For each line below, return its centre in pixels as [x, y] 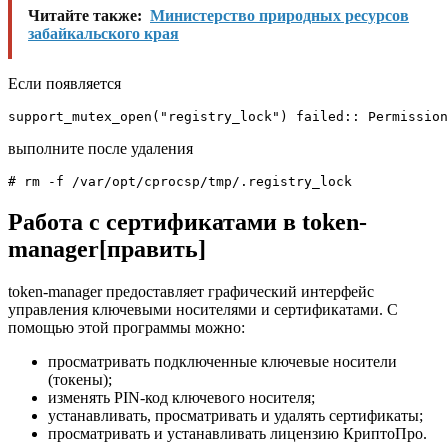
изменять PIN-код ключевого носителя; [181, 398]
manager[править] [107, 249]
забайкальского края [103, 34]
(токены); [80, 380]
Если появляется [64, 84]
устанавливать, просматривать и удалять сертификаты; [235, 416]
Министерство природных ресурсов [279, 16]
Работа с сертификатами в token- [187, 222]
